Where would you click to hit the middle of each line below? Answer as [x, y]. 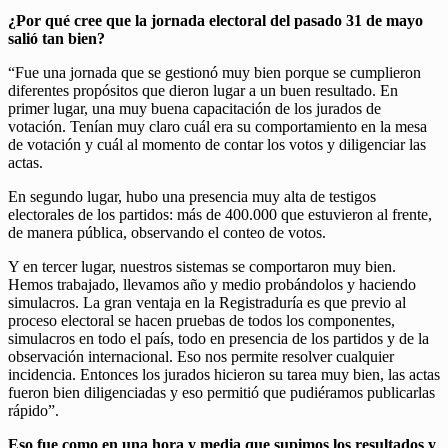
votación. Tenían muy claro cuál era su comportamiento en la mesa [217, 126]
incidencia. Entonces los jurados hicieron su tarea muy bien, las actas [224, 374]
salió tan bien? [56, 38]
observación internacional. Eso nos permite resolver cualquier [201, 356]
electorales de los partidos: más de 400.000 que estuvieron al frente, [220, 214]
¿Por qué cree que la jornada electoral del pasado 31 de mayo [215, 20]
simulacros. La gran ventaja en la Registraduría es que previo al [207, 302]
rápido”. [33, 410]
